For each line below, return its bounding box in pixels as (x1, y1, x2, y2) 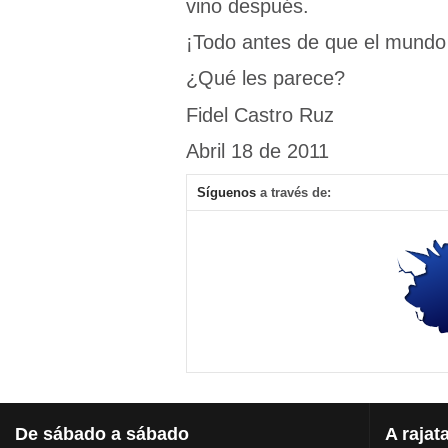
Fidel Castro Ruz (186, 102, 334, 126)
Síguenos (197, 184, 256, 200)
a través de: (256, 184, 331, 200)
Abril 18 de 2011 (186, 139, 329, 163)
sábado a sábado (38, 423, 189, 444)
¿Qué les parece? (186, 66, 345, 90)
